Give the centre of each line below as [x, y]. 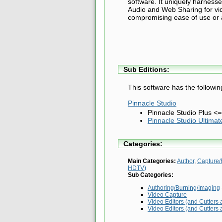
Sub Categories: [150, 175]
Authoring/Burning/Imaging [184, 188]
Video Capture [167, 194]
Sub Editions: [146, 70]
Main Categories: [152, 161]
